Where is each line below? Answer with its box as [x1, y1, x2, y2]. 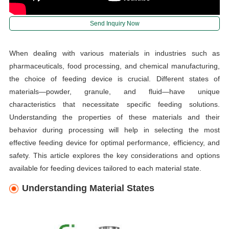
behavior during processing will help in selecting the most [9, 125, 220, 134]
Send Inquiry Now [89, 19, 140, 27]
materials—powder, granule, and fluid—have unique [9, 87, 220, 96]
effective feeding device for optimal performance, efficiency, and [9, 138, 220, 147]
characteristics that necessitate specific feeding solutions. [9, 100, 220, 108]
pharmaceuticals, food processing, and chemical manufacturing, [9, 61, 220, 70]
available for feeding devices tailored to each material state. [9, 164, 201, 172]
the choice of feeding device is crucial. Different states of [9, 74, 220, 83]
